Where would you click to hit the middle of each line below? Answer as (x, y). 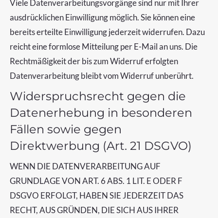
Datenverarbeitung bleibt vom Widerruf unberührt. (102, 76)
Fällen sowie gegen (66, 129)
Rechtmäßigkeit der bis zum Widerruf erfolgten (94, 61)
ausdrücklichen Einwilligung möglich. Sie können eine (102, 17)
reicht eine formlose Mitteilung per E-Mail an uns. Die (104, 46)
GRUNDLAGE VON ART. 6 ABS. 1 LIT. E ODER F (96, 181)
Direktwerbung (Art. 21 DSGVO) (101, 146)
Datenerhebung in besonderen (101, 113)
